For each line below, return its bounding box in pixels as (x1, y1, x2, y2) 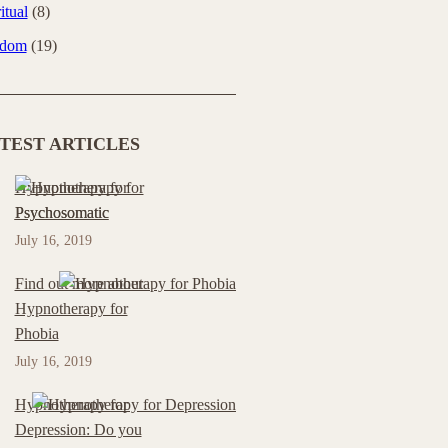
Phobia (14, 325, 59, 342)
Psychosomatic (14, 204, 109, 221)
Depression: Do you (14, 421, 142, 438)
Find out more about (14, 275, 143, 292)
